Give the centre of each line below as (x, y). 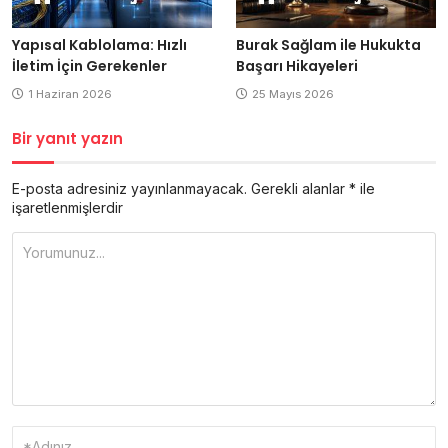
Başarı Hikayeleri (297, 65)
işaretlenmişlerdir (67, 207)
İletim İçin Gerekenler (89, 65)
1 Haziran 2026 (70, 93)
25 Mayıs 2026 (293, 93)
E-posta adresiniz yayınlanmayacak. (129, 188)
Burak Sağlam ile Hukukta (328, 44)
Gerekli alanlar (300, 188)
